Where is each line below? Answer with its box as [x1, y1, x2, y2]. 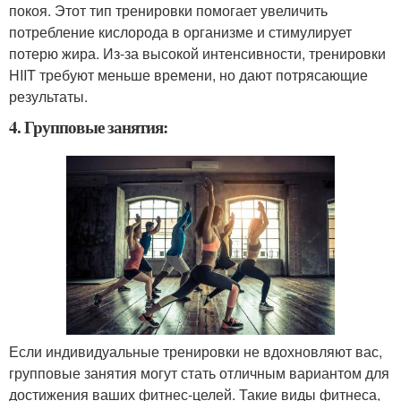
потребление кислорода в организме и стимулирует [9, 21, 352, 42]
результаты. [9, 85, 88, 107]
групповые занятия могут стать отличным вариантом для [9, 363, 389, 384]
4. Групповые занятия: [9, 114, 168, 139]
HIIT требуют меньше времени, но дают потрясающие [9, 64, 368, 85]
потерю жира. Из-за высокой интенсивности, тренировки [9, 42, 386, 64]
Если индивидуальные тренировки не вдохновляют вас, [9, 341, 382, 363]
